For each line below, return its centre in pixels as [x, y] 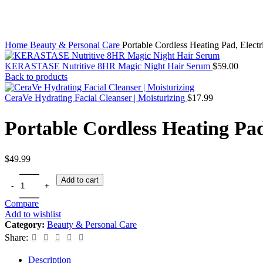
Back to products [36, 77]
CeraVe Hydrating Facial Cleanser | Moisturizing [96, 98]
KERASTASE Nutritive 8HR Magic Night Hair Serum [109, 66]
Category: [25, 224]
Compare [22, 203]
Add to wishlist [33, 214]
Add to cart [80, 180]
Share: [16, 237]
